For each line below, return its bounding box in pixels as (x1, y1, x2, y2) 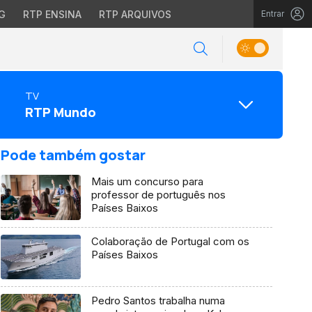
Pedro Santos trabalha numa (91, 294, 225, 308)
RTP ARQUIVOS (98, 8, 171, 20)
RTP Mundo (24, 103, 96, 120)
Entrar (261, 8, 284, 19)
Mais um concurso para (91, 175, 203, 188)
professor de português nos (91, 188, 226, 201)
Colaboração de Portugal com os (91, 234, 249, 248)
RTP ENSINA (22, 8, 81, 20)
